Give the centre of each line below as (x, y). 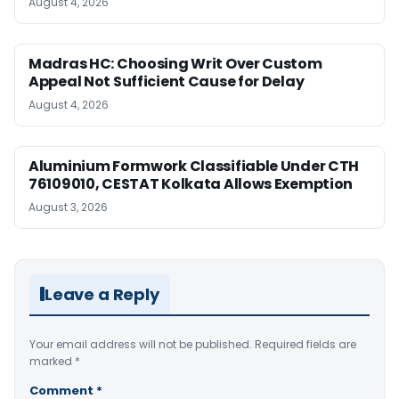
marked (52, 361)
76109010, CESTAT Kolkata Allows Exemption (191, 183)
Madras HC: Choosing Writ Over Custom (175, 63)
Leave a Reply (102, 294)
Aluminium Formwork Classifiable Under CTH (194, 166)
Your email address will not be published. (141, 344)
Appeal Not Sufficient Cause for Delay (167, 81)
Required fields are (305, 344)
